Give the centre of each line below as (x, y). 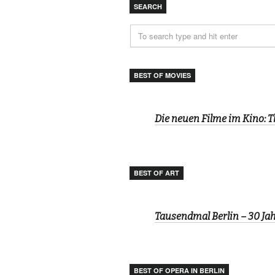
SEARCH (148, 6)
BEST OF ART (157, 173)
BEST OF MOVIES (162, 75)
